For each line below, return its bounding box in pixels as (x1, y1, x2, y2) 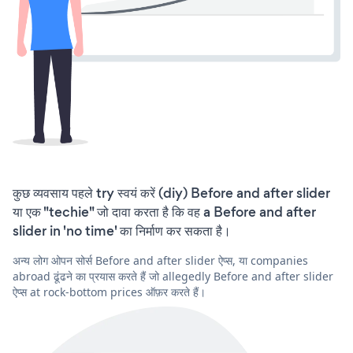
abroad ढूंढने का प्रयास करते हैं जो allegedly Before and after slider (13, 269, 333, 284)
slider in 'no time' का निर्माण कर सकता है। (13, 221, 231, 241)
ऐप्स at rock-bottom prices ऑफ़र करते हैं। (13, 284, 206, 300)
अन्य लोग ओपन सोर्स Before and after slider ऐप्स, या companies (13, 253, 308, 269)
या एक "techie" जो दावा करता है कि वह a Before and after (13, 203, 316, 222)
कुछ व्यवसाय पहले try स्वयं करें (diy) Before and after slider (13, 184, 330, 203)
